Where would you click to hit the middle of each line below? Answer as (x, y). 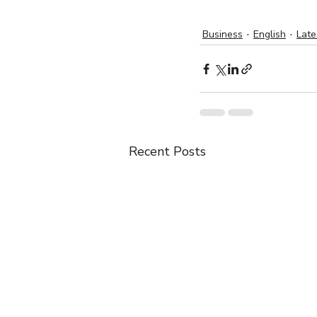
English (270, 34)
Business (223, 34)
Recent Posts (167, 151)
